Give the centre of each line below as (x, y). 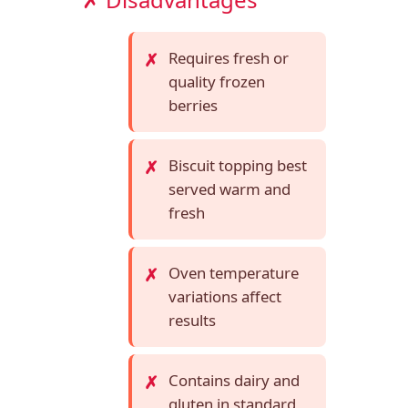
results (192, 320)
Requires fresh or (229, 57)
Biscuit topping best (238, 165)
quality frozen (217, 81)
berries (193, 105)
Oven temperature (234, 272)
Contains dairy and (234, 380)
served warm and (229, 189)
